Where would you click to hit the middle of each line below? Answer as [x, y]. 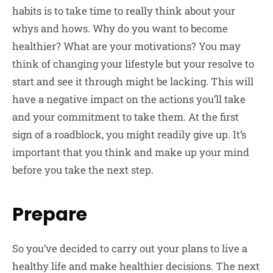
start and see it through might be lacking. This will [133, 82]
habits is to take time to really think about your [124, 11]
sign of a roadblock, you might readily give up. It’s [129, 135]
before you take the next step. [83, 170]
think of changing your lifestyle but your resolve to [133, 64]
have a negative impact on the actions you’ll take [129, 99]
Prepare [50, 215]
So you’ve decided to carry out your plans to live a [130, 249]
